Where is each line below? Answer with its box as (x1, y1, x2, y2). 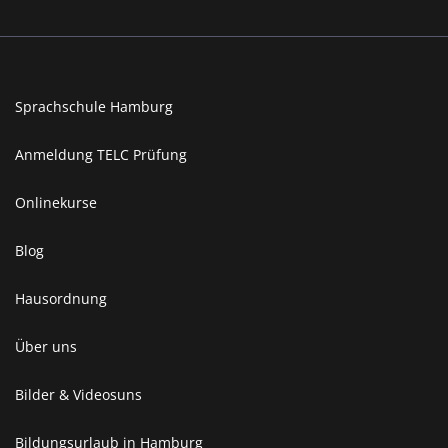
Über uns (15, 336, 77, 356)
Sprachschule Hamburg (15, 96, 173, 116)
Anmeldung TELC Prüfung (15, 144, 187, 164)
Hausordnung (15, 288, 107, 308)
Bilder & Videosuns (15, 384, 142, 404)
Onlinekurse (15, 192, 97, 212)
